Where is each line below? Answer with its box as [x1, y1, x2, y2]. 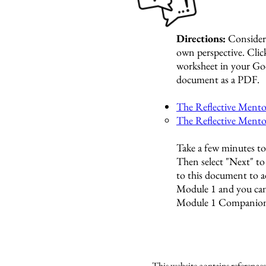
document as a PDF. [176, 72, 259, 86]
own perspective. [176, 45, 247, 59]
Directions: [176, 31, 228, 45]
